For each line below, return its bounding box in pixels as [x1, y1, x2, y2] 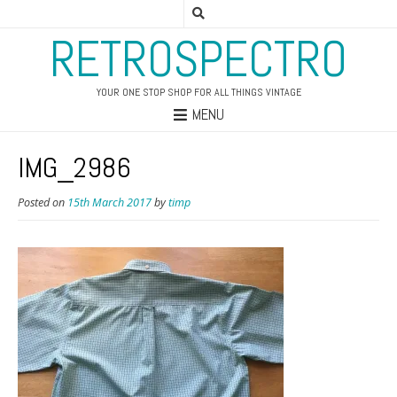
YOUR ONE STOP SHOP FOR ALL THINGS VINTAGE [96, 85, 301, 99]
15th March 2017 [67, 195, 152, 211]
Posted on [18, 195, 67, 211]
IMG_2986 [18, 150, 131, 186]
